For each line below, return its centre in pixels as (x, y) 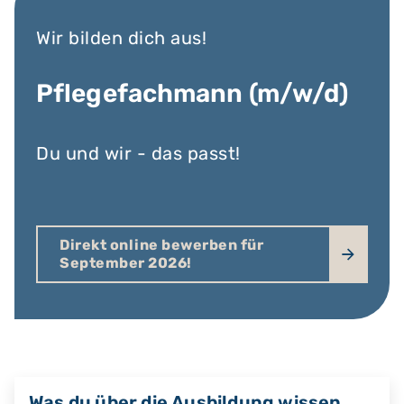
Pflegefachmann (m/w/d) (193, 93)
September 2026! (126, 263)
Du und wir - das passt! (138, 153)
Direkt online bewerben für (161, 245)
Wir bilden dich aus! (121, 38)
